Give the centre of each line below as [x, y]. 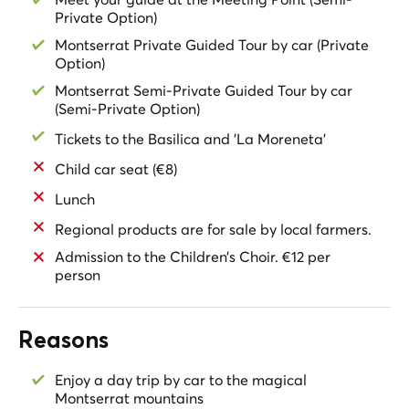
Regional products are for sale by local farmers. [213, 229]
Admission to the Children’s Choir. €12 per [193, 257]
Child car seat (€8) [116, 168]
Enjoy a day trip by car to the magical [181, 380]
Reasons [63, 341]
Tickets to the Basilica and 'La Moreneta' [190, 138]
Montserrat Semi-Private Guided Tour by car [204, 91]
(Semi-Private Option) [127, 109]
